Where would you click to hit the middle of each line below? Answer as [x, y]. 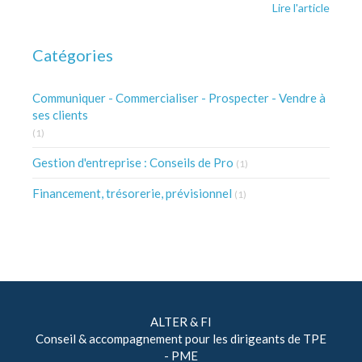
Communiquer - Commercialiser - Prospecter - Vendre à [179, 98]
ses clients [60, 115]
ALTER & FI [181, 322]
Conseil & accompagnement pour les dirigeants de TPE [181, 339]
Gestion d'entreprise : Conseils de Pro [133, 162]
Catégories [73, 55]
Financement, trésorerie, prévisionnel [132, 193]
